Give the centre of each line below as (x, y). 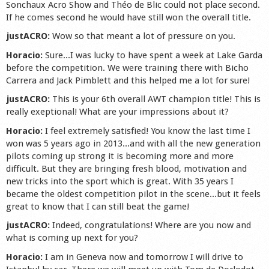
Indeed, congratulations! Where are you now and (152, 225)
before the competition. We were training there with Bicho (127, 68)
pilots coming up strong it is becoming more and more (120, 156)
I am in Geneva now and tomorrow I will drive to (144, 257)
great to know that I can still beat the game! (98, 206)
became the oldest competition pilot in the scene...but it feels (133, 194)
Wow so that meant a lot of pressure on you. (144, 36)
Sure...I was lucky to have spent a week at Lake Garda (154, 55)
